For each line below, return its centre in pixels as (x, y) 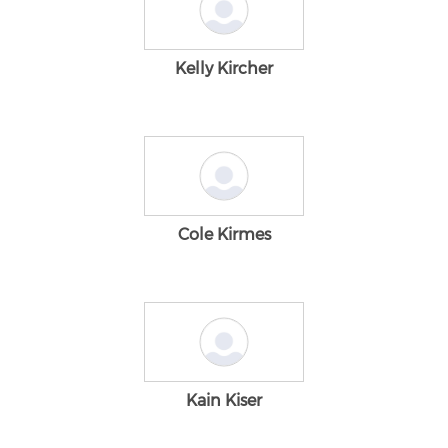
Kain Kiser (224, 400)
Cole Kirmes (224, 234)
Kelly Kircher (224, 68)
